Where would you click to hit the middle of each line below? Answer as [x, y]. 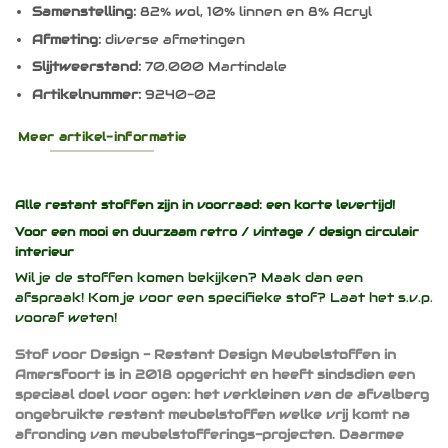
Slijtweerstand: [86, 67]
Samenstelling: [83, 12]
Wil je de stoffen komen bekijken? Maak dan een [189, 277]
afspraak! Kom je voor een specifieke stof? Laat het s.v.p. [224, 297]
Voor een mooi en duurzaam [107, 231]
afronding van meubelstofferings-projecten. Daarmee [209, 434]
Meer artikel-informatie [102, 136]
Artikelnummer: [86, 95]
